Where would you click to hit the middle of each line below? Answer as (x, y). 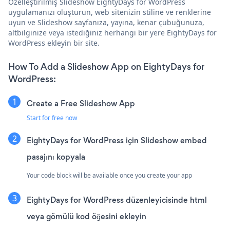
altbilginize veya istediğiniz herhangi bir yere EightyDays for (112, 33)
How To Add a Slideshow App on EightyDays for (106, 67)
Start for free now (52, 118)
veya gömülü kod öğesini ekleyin (87, 217)
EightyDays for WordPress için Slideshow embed (117, 141)
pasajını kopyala (56, 157)
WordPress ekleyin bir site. (54, 43)
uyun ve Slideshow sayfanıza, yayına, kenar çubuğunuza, (106, 23)
